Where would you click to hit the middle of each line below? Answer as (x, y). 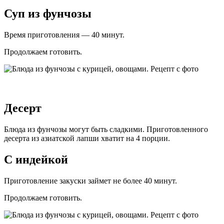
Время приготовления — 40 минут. (64, 34)
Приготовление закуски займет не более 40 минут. (90, 180)
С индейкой (36, 159)
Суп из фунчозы (48, 13)
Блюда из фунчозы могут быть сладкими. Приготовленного (106, 129)
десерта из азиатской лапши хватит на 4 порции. (87, 138)
